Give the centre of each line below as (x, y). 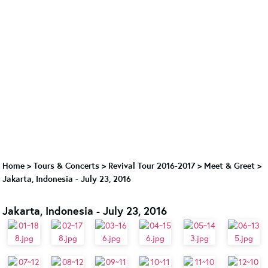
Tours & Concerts (66, 165)
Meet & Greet (229, 165)
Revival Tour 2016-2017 (152, 165)
